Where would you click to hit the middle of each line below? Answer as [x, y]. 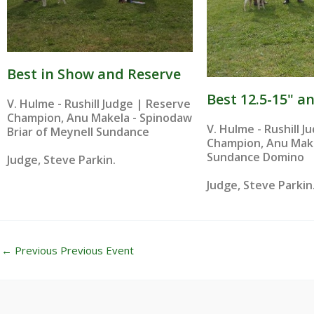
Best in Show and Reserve [94, 74]
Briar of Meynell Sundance [78, 131]
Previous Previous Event [73, 250]
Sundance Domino [255, 157]
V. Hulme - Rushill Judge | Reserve [99, 103]
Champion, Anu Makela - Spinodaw [100, 117]
